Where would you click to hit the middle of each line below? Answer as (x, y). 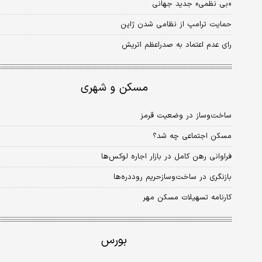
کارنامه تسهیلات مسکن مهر (187, 198)
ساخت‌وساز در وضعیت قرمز (186, 116)
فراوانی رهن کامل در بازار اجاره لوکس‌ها (166, 157)
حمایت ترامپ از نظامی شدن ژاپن (176, 25)
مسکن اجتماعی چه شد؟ (192, 137)
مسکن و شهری (114, 88)
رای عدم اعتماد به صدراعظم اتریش (177, 45)
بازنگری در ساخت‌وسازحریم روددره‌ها (173, 177)
